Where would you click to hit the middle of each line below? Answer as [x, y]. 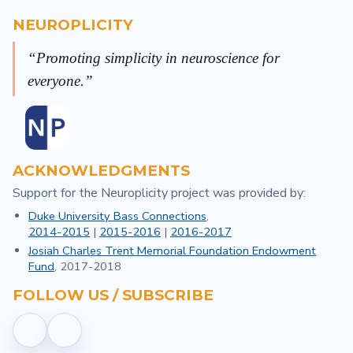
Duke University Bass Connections [117, 216]
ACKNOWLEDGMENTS [101, 171]
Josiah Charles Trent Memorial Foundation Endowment [172, 251]
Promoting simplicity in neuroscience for [158, 58]
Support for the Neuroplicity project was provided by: [159, 193]
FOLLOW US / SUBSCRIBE [113, 295]
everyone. [56, 80]
